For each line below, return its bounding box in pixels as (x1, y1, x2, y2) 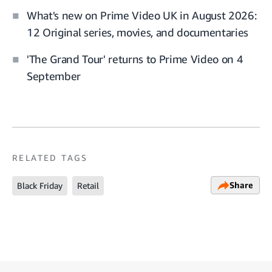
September (27, 69, 81, 83)
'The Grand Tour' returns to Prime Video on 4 (27, 52, 243, 66)
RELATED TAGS (12, 152, 88, 163)
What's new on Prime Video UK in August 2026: (27, 8, 257, 22)
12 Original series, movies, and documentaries (27, 25, 248, 39)
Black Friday (17, 180, 63, 191)
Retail (77, 180, 99, 191)
